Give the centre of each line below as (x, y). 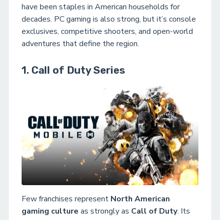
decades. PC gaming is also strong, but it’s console (109, 19)
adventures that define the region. (80, 43)
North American (140, 199)
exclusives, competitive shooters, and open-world (107, 31)
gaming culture (50, 211)
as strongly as (105, 211)
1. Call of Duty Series (73, 70)
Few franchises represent (66, 199)
